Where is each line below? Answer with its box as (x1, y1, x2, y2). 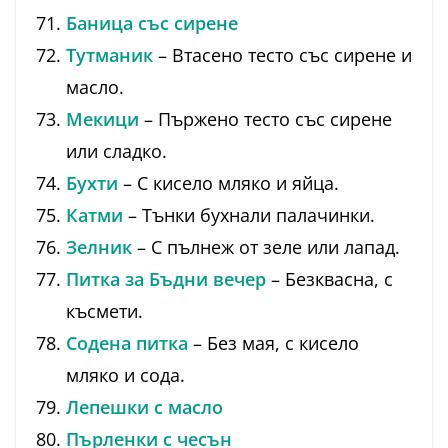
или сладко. (66, 139, 167, 164)
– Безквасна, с (266, 267, 393, 292)
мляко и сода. (66, 363, 185, 388)
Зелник (66, 235, 132, 260)
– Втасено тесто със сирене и (153, 43, 412, 68)
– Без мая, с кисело (188, 331, 359, 356)
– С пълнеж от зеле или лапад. (132, 235, 400, 260)
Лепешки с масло (66, 395, 223, 420)
